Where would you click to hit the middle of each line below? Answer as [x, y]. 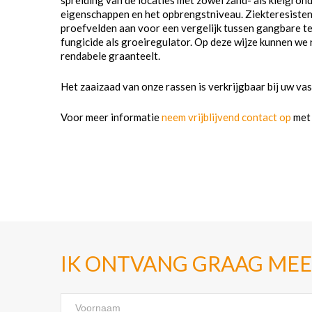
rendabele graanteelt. [110, 56]
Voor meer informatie [111, 117]
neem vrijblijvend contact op [226, 117]
